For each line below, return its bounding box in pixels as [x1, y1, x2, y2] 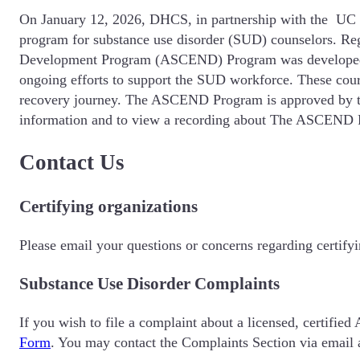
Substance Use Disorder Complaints [19, 274, 280, 294]
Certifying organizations [19, 197, 198, 217]
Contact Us [19, 149, 125, 174]
